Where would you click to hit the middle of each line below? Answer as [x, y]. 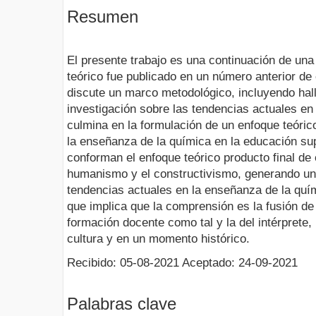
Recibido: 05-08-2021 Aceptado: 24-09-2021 [182, 262]
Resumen [103, 17]
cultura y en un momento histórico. [158, 238]
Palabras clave [122, 304]
